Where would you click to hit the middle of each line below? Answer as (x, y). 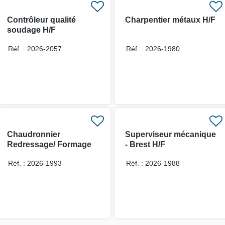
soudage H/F (31, 30)
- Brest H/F (145, 144)
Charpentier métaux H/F (170, 20)
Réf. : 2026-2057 (35, 48)
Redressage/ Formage (49, 144)
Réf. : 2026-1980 (153, 48)
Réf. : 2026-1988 (153, 163)
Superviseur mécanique (171, 134)
